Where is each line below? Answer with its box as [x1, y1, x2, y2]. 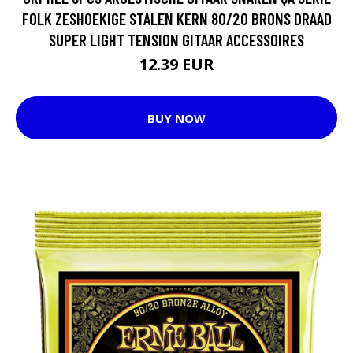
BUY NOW [147, 110, 206, 126]
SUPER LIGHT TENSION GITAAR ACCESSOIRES [49, 30, 304, 50]
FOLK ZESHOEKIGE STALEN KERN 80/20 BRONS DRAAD [21, 9, 332, 28]
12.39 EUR [139, 54, 214, 75]
